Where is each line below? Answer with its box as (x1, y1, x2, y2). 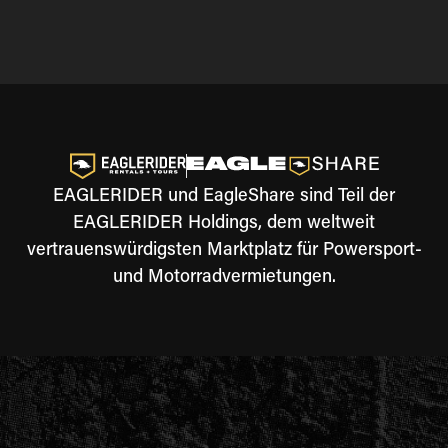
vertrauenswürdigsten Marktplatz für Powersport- (26, 242, 422, 260)
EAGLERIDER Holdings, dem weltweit (73, 215, 375, 233)
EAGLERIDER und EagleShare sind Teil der (53, 188, 395, 206)
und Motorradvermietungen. (112, 269, 336, 287)
